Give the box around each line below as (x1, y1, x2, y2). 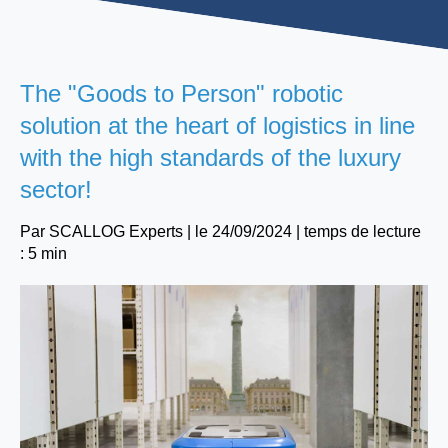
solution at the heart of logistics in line (20, 111, 415, 139)
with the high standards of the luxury (20, 143, 401, 171)
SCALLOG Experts (49, 222, 183, 240)
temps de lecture (304, 222, 421, 240)
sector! (20, 175, 92, 203)
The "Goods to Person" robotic (20, 79, 343, 107)
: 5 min (20, 244, 67, 262)
